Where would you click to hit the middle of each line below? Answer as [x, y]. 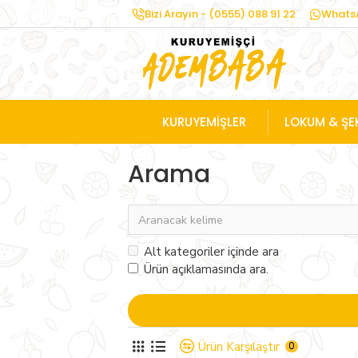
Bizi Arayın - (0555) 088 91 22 [220, 14]
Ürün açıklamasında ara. [206, 269]
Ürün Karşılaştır [239, 346]
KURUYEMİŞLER [204, 121]
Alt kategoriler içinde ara [211, 252]
